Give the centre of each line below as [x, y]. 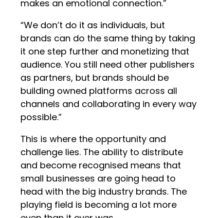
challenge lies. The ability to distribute [102, 152]
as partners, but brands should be [95, 78]
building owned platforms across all [99, 91]
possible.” [41, 117]
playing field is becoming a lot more [99, 205]
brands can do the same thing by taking [108, 38]
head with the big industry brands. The [104, 192]
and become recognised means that [101, 165]
